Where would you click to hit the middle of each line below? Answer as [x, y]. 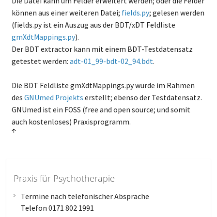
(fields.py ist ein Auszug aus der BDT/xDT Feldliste [93, 25]
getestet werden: [40, 61]
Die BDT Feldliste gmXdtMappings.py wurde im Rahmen [103, 85]
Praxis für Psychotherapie [64, 178]
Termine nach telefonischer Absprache [85, 196]
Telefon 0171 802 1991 [58, 208]
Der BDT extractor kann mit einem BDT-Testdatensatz [102, 49]
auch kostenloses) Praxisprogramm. [71, 122]
